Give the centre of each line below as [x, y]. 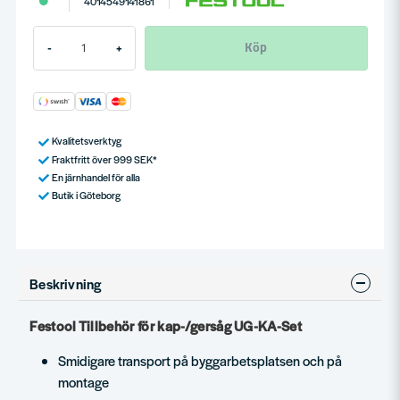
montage [84, 381]
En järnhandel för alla [96, 176]
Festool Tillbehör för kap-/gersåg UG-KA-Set [166, 325]
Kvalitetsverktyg [86, 141]
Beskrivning [66, 283]
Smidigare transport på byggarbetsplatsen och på [200, 360]
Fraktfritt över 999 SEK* [104, 158]
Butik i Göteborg [86, 195]
